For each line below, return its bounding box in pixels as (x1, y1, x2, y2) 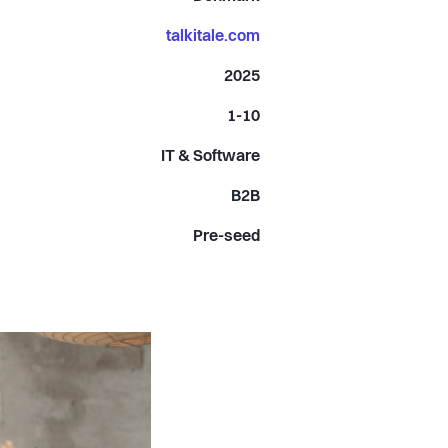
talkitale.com (166, 28, 261, 45)
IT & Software (161, 148, 261, 165)
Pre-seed (193, 228, 261, 245)
